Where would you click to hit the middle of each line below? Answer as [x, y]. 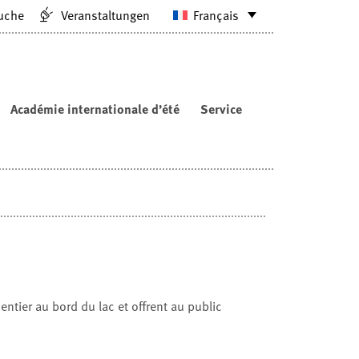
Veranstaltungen [105, 15]
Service [221, 109]
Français [216, 16]
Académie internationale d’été [95, 109]
